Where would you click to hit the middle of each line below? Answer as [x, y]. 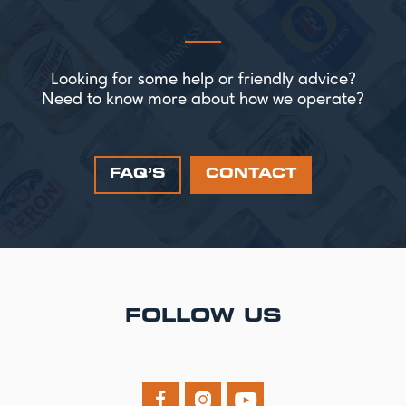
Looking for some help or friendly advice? [203, 80]
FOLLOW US [203, 317]
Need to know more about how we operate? [203, 100]
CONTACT [251, 174]
